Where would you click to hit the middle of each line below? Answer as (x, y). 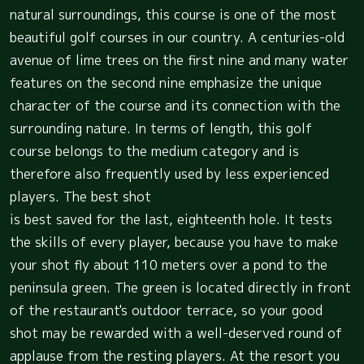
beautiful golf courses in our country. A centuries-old (177, 37)
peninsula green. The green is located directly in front (180, 287)
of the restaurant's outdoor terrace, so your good (166, 310)
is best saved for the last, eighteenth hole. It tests (171, 219)
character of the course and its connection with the (175, 105)
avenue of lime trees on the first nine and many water (179, 60)
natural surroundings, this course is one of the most (173, 14)
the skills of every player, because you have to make (174, 242)
